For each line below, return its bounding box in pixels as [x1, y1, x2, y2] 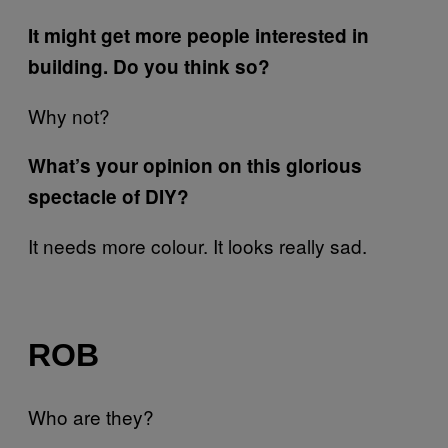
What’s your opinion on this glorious [28, 152, 362, 180]
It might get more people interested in [28, 22, 369, 50]
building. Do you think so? [28, 53, 270, 81]
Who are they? [28, 403, 154, 431]
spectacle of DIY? [28, 183, 189, 211]
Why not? [28, 102, 110, 130]
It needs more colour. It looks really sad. [28, 232, 367, 260]
